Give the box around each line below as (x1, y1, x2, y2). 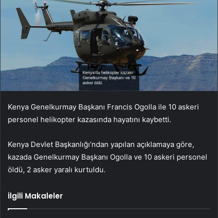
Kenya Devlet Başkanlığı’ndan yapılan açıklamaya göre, (8, 140, 194, 149)
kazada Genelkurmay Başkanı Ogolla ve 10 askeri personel (8, 152, 207, 162)
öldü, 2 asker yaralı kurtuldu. (8, 165, 106, 175)
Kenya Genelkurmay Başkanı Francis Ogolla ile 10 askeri (8, 102, 199, 112)
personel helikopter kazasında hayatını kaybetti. (8, 115, 171, 125)
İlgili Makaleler (8, 191, 63, 201)
